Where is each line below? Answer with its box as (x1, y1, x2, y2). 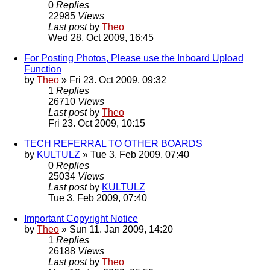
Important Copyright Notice (24, 213, 138, 224)
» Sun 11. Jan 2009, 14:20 (59, 224, 173, 235)
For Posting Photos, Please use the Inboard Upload (24, 53, 243, 64)
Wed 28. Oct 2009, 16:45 (48, 33, 154, 43)
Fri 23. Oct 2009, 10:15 (48, 118, 145, 129)
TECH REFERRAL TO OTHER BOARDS (24, 139, 202, 149)
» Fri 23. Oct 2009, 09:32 (59, 75, 166, 86)
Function (24, 64, 61, 75)
